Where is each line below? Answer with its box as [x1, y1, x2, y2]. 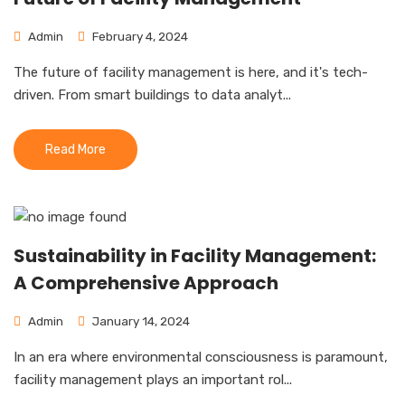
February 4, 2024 [89, 29, 188, 43]
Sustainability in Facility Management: [14, 243, 376, 268]
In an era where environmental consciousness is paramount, [14, 349, 388, 365]
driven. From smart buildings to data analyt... [14, 87, 291, 103]
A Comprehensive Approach [14, 270, 278, 296]
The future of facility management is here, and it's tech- [14, 64, 368, 80]
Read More [45, 142, 106, 157]
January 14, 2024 [89, 314, 190, 328]
